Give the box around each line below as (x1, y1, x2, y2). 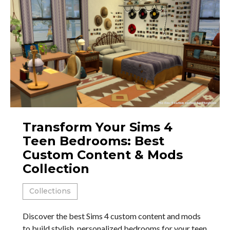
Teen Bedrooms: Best (23, 133, 164, 148)
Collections (29, 186, 71, 196)
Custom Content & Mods (23, 147, 183, 162)
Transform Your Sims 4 (23, 119, 172, 135)
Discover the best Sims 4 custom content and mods (23, 210, 201, 221)
